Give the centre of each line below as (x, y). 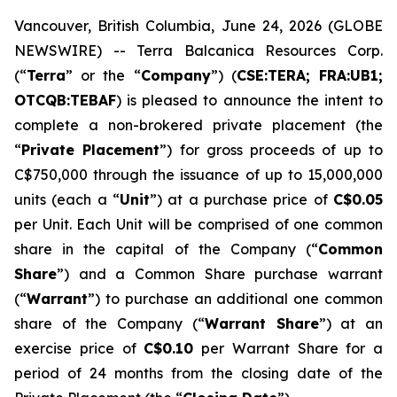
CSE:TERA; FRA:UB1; (310, 75)
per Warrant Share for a (288, 348)
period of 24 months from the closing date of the (198, 373)
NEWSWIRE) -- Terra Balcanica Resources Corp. (198, 51)
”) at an (351, 323)
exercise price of (79, 348)
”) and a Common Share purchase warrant (220, 274)
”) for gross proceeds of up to (272, 150)
